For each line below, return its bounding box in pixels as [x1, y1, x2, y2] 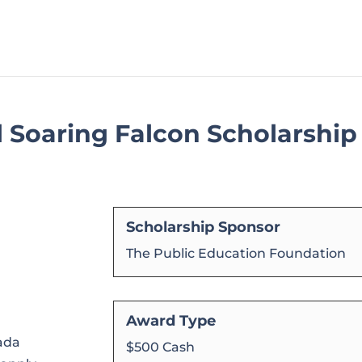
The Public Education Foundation [126, 245, 347, 261]
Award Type [126, 312, 217, 330]
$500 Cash [126, 339, 196, 356]
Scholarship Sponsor [126, 217, 281, 236]
